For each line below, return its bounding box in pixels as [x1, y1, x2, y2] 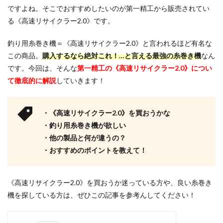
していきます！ [56, 76, 105, 85]
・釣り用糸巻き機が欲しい [42, 121, 126, 129]
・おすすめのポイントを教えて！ [42, 146, 147, 154]
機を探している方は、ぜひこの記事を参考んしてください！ [7, 191, 196, 199]
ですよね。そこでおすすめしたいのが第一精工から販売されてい [7, 4, 210, 12]
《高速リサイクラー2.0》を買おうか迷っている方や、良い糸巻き [7, 178, 212, 187]
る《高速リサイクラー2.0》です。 [7, 16, 114, 25]
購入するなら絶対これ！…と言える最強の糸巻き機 [42, 51, 201, 60]
